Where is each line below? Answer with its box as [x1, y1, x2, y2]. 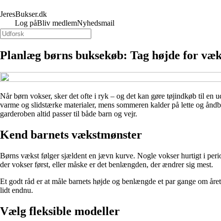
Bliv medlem [37, 19, 77, 27]
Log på [15, 19, 37, 27]
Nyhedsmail [77, 19, 114, 27]
